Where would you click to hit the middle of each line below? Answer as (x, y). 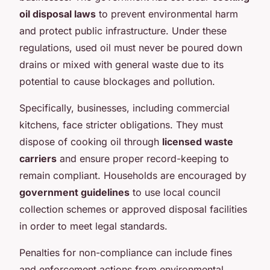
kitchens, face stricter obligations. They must (121, 124)
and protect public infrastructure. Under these (123, 30)
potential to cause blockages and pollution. (117, 81)
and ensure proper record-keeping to (143, 158)
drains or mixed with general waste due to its (121, 64)
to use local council (175, 192)
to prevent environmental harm (167, 14)
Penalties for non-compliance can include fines (126, 252)
